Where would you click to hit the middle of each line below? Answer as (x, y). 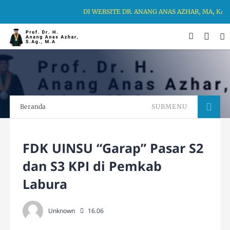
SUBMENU (169, 107)
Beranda (33, 107)
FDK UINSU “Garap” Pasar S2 (113, 148)
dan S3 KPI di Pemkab (92, 166)
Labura (45, 184)
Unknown (62, 211)
